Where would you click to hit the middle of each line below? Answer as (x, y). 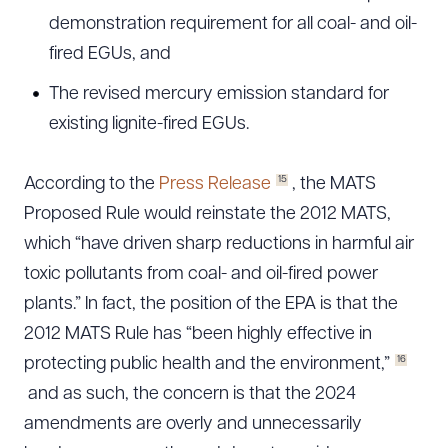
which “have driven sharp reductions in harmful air (219, 244)
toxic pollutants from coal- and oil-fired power (201, 274)
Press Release (215, 184)
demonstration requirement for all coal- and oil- (233, 24)
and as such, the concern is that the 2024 (190, 394)
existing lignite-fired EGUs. (149, 124)
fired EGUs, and (110, 54)
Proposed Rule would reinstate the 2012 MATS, (207, 214)
